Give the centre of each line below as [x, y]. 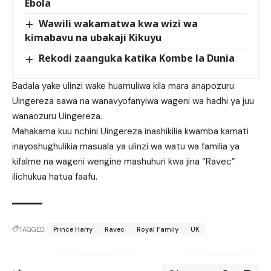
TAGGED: [32, 229]
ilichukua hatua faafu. [55, 176]
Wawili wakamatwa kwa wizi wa [119, 24]
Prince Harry [73, 229]
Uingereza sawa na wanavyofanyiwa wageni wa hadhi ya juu [133, 101]
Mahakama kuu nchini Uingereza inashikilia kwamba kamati [130, 131]
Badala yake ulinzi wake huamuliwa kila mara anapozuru [123, 86]
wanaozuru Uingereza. [57, 116]
